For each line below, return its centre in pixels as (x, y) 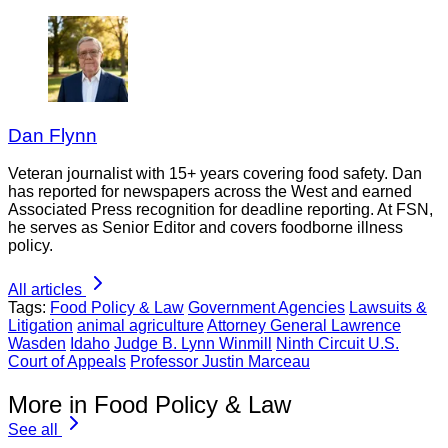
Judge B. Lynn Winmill (193, 344)
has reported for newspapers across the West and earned (210, 192)
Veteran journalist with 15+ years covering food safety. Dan (215, 174)
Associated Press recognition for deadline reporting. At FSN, (220, 210)
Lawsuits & (388, 308)
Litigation (40, 326)
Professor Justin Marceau (220, 362)
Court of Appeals (67, 362)
